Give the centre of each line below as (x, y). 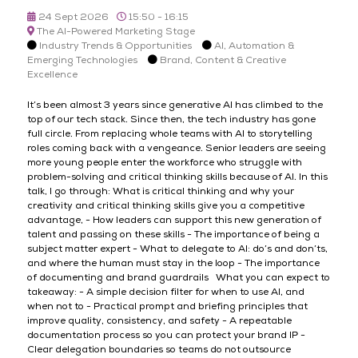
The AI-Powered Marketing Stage (114, 31)
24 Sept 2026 (72, 17)
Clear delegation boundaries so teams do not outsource (159, 349)
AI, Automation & (254, 46)
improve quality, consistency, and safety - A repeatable (159, 320)
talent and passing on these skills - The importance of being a (173, 234)
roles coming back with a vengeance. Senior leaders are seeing (176, 148)
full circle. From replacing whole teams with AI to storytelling (169, 133)
